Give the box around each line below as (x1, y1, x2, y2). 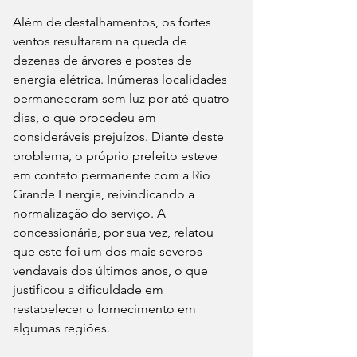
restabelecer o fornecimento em (13, 300, 199, 316)
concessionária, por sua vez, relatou (13, 224, 217, 240)
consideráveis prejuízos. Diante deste (13, 128, 227, 144)
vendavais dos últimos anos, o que (13, 262, 211, 278)
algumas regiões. (13, 320, 110, 335)
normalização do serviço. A (13, 205, 169, 221)
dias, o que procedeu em (13, 109, 159, 125)
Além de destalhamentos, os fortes (13, 14, 214, 29)
